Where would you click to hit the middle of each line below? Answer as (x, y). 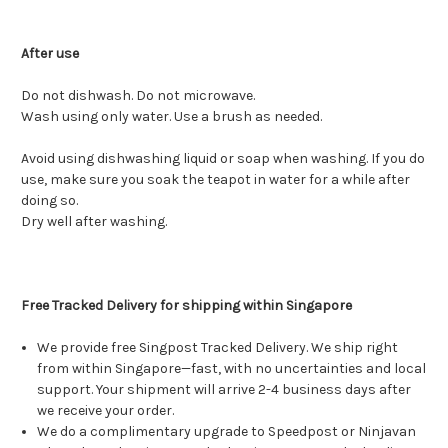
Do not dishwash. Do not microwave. (138, 96)
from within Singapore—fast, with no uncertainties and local (232, 369)
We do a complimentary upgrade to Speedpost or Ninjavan (227, 432)
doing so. (49, 201)
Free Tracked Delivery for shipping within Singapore (186, 306)
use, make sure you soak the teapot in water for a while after (215, 180)
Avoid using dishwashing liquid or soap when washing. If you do (223, 159)
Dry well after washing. (94, 222)
